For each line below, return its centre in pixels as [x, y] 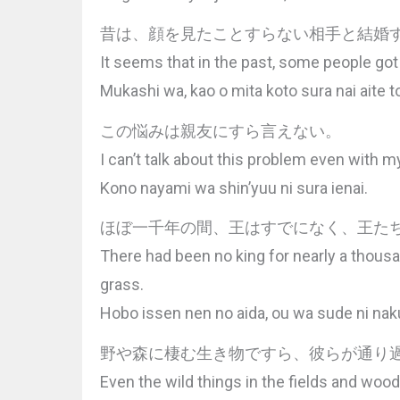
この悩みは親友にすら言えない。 [221, 130]
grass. [122, 285]
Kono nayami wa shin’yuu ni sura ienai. [234, 187]
